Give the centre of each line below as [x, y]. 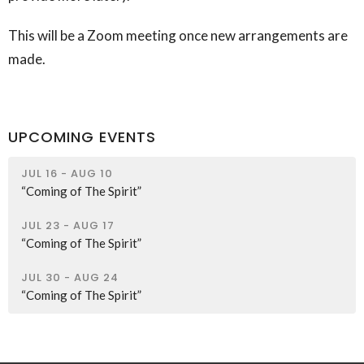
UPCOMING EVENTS [82, 137]
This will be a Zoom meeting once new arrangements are [178, 36]
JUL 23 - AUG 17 [68, 225]
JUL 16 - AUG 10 [67, 173]
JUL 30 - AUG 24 [70, 277]
